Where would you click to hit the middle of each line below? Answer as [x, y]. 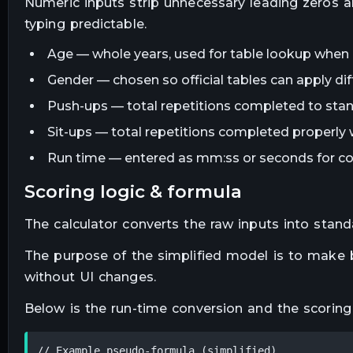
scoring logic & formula [139, 192]
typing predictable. [85, 24]
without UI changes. [90, 277]
